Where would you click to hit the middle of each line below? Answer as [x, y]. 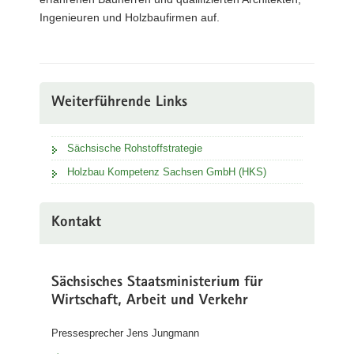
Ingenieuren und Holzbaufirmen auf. [130, 17]
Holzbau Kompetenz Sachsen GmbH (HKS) [167, 171]
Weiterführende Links [119, 103]
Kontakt [76, 223]
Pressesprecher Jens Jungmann [125, 333]
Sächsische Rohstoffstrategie [135, 148]
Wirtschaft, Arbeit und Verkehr [150, 301]
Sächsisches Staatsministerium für [157, 283]
